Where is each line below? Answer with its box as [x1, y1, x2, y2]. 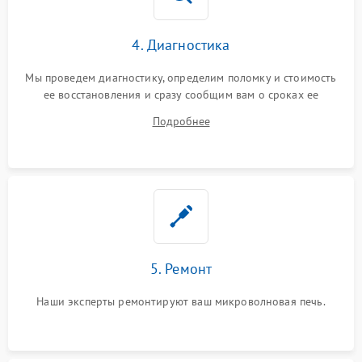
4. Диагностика [132, 36, 230, 54]
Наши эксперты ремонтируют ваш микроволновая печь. [36, 294, 326, 309]
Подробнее [152, 114, 210, 128]
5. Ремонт [149, 259, 213, 278]
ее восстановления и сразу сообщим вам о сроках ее [43, 87, 319, 102]
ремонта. [158, 104, 204, 119]
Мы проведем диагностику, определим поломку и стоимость [25, 70, 337, 85]
